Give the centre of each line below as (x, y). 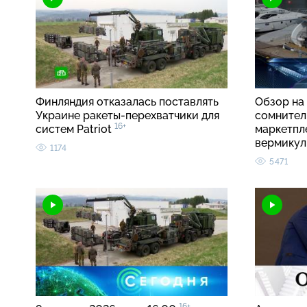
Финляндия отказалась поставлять (127, 102)
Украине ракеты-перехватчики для (127, 116)
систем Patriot (75, 130)
